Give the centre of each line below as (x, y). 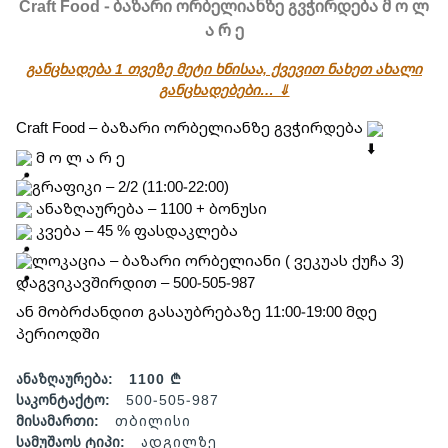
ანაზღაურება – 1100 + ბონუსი (149, 208)
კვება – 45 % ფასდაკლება (135, 230)
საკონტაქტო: (63, 399)
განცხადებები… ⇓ (224, 89)
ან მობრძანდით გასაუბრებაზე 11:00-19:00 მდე (196, 311)
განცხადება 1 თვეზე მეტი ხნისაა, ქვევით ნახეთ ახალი (224, 68)
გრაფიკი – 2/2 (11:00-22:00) (130, 186)
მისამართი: (57, 420)
